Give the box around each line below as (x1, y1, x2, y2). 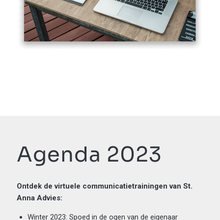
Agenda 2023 (16, 141, 162, 167)
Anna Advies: (16, 193, 62, 202)
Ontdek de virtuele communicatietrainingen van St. (16, 181, 192, 191)
